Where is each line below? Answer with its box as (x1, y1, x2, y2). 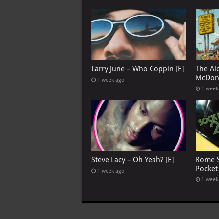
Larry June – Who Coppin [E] (91, 64, 184, 73)
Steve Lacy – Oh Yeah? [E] (91, 155, 174, 164)
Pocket (195, 164, 218, 173)
